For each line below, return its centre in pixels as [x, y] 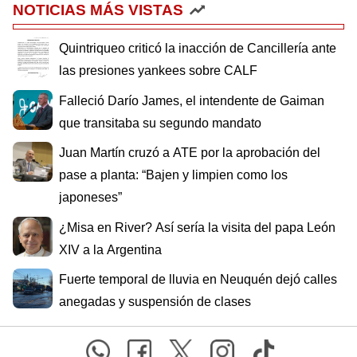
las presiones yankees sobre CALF [158, 70]
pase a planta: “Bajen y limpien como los [173, 175]
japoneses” [90, 198]
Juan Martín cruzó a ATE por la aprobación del [190, 153]
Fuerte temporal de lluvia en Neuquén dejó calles [198, 280]
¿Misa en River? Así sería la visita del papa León [197, 227]
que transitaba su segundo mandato [160, 123]
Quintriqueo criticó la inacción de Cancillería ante [198, 48]
